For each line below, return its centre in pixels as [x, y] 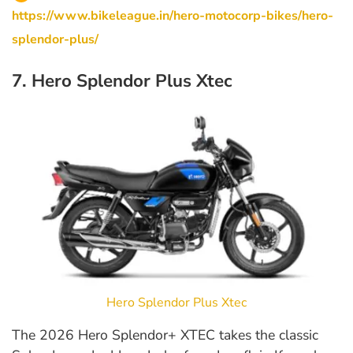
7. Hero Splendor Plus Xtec [122, 80]
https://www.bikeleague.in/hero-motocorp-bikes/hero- [173, 15]
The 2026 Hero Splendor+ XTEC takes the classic [165, 335]
